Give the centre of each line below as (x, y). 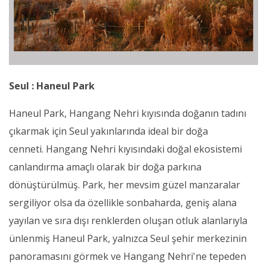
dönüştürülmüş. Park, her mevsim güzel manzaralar (125, 184)
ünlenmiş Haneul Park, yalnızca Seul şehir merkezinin (128, 238)
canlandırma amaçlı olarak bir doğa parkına (105, 167)
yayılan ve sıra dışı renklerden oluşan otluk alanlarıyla (128, 220)
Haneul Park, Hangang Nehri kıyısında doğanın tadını (128, 113)
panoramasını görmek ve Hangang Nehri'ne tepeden (128, 256)
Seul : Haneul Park (52, 86)
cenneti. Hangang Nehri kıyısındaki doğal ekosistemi (125, 149)
